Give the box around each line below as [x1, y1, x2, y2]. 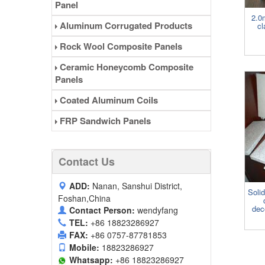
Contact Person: [69, 204, 137, 216]
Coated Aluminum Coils [57, 93, 158, 107]
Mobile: [69, 241, 102, 254]
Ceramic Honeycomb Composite [57, 60, 193, 74]
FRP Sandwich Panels [57, 114, 151, 128]
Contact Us [59, 154, 115, 170]
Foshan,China [58, 192, 111, 205]
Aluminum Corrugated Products [57, 19, 192, 33]
